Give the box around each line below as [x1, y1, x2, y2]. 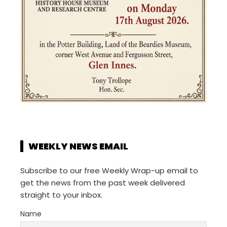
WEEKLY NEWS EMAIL [28, 140, 128, 153]
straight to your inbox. [20, 190, 102, 201]
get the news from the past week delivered [20, 177, 185, 188]
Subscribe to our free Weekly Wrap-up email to [20, 165, 198, 176]
